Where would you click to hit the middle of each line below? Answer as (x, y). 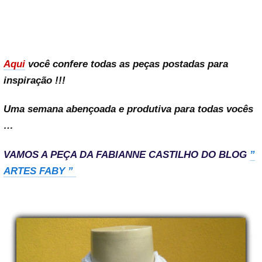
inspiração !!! (35, 80)
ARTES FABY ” (40, 171)
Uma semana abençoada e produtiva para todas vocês (128, 109)
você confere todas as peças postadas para (127, 64)
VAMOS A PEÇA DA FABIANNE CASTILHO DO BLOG (125, 154)
